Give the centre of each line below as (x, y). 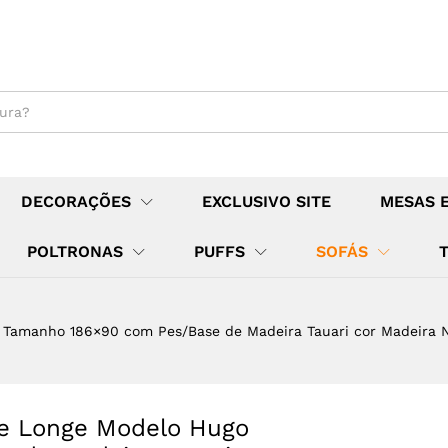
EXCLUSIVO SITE (266, 201)
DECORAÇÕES (76, 201)
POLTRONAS (75, 251)
